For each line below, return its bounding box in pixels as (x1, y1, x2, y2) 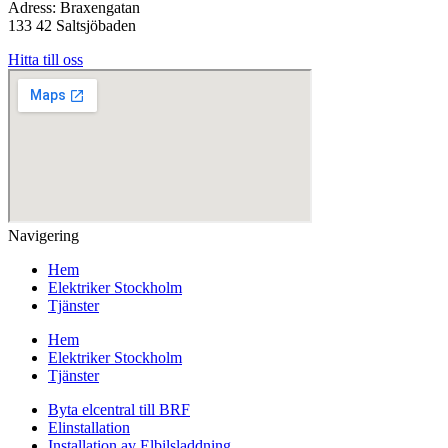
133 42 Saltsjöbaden (8, 16, 136, 34)
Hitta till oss (8, 50, 83, 68)
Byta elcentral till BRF (48, 400, 190, 418)
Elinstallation (48, 418, 130, 436)
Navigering (8, 226, 79, 244)
